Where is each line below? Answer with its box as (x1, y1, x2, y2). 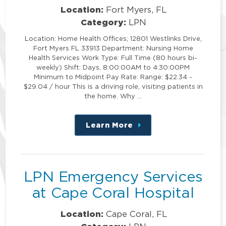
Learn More (86, 121, 133, 129)
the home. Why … (84, 92, 142, 100)
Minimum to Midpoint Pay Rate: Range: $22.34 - (34, 73, 192, 81)
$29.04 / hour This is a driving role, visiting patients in (23, 83, 203, 90)
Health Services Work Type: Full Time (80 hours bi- (29, 54, 197, 62)
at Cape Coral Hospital (32, 185, 194, 201)
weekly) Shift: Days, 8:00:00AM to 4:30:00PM (36, 64, 190, 71)
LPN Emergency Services (23, 168, 203, 185)
